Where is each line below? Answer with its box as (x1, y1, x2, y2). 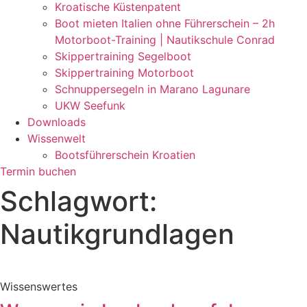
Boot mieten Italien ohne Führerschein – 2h (55, 16, 275, 31)
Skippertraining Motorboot (55, 66, 194, 80)
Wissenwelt (27, 132, 86, 146)
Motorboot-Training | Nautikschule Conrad (55, 33, 275, 47)
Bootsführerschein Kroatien (55, 148, 195, 162)
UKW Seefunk (55, 99, 125, 113)
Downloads (27, 115, 86, 130)
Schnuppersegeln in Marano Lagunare (55, 82, 250, 97)
